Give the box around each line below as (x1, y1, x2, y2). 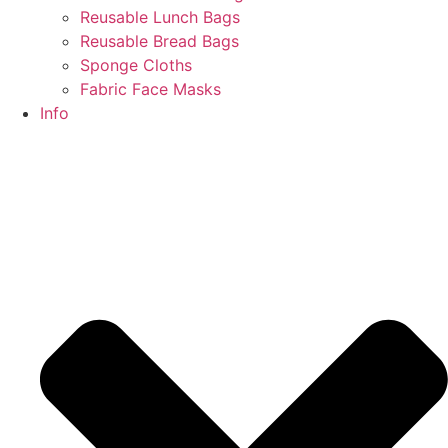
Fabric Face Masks (80, 78, 221, 99)
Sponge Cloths (80, 54, 192, 75)
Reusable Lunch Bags (80, 6, 240, 27)
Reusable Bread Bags (80, 30, 239, 51)
